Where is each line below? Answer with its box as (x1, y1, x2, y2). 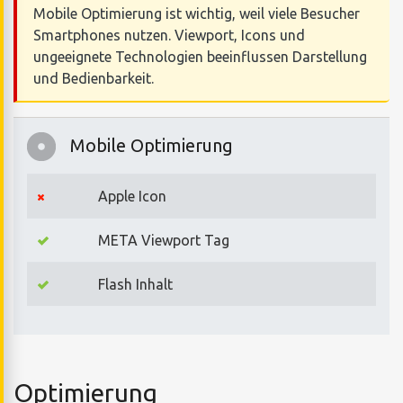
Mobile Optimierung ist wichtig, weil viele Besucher (32, 4, 360, 22)
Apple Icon (98, 187, 166, 204)
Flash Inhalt (98, 275, 173, 292)
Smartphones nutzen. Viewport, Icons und (32, 26, 305, 43)
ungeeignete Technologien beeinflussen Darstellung (32, 48, 367, 65)
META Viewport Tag (98, 231, 229, 248)
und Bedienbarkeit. (32, 69, 154, 86)
